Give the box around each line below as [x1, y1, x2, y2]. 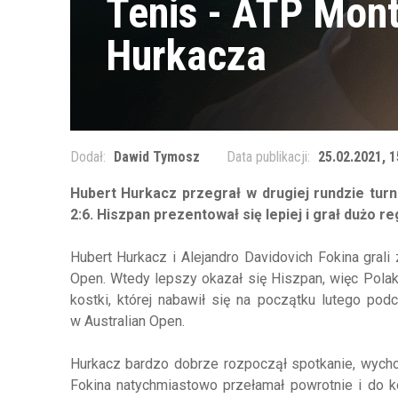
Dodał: [69, 148, 109, 166]
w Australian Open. [69, 313, 185, 330]
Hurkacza [105, 30, 267, 82]
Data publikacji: [226, 148, 314, 166]
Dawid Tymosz [113, 148, 200, 166]
